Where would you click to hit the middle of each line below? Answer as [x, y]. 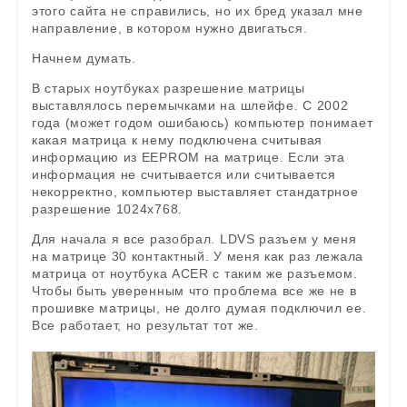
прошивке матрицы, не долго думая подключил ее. [199, 308]
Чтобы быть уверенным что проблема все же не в [194, 291]
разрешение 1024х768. [107, 209]
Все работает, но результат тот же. [145, 326]
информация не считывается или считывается [184, 175]
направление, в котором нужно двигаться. [170, 29]
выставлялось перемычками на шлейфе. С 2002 [190, 106]
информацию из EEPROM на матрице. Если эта [189, 158]
